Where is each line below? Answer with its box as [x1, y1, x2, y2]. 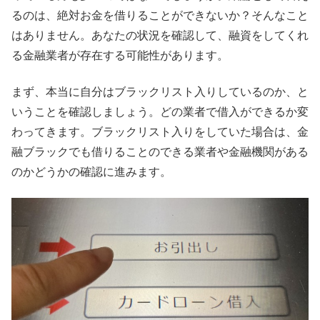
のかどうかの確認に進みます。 [11, 165, 171, 178]
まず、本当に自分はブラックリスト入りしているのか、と [11, 85, 309, 98]
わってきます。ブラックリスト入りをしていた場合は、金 [11, 125, 309, 138]
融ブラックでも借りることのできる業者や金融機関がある [11, 145, 309, 158]
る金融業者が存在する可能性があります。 [11, 49, 229, 62]
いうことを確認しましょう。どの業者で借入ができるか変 [11, 105, 309, 118]
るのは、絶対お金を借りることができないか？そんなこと [11, 9, 309, 22]
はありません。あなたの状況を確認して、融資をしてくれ [11, 29, 309, 42]
